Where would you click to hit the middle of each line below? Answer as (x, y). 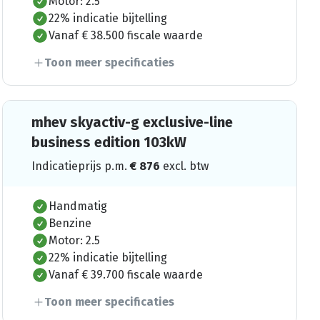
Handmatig (77, 206)
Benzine (70, 223)
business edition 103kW (109, 142)
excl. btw (185, 166)
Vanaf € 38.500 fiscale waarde (125, 35)
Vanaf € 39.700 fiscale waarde (125, 274)
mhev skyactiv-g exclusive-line (132, 122)
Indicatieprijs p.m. (80, 166)
